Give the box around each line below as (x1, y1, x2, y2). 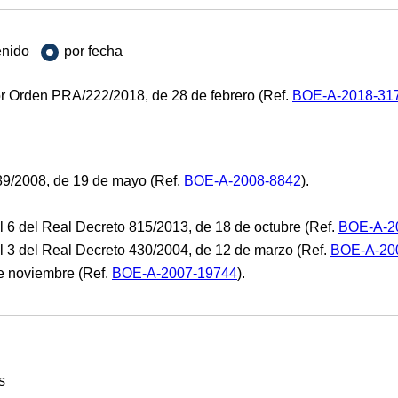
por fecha (63, 44, 123, 60)
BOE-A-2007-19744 (112, 265, 237, 281)
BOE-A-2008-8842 (184, 172, 301, 188)
